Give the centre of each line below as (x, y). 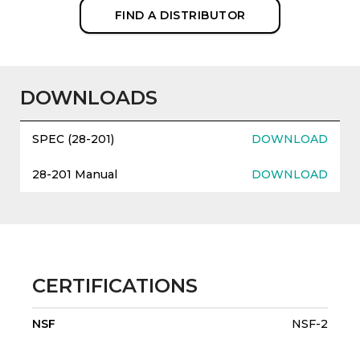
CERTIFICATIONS (115, 286)
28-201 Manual (75, 175)
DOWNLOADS (89, 98)
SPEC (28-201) (73, 139)
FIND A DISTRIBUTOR (180, 16)
